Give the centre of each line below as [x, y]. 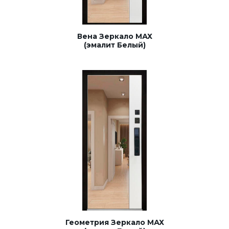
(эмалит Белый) [114, 45]
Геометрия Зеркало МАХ [114, 222]
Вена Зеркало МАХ [114, 36]
